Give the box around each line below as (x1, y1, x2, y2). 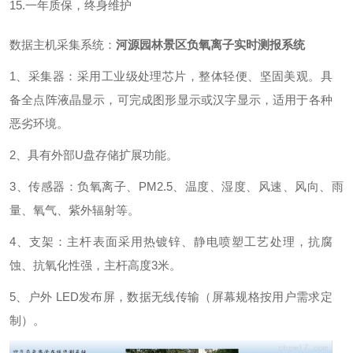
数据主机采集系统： (9, 38, 116, 51)
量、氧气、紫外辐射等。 (9, 203, 139, 217)
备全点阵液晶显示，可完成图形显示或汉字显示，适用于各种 (9, 93, 333, 106)
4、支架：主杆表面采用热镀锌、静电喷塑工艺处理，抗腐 (9, 235, 333, 248)
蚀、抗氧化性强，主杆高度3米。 (9, 258, 181, 272)
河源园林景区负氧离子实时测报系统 (116, 38, 305, 51)
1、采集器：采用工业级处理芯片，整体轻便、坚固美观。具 (9, 69, 333, 83)
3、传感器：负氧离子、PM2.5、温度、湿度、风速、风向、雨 (9, 180, 344, 193)
